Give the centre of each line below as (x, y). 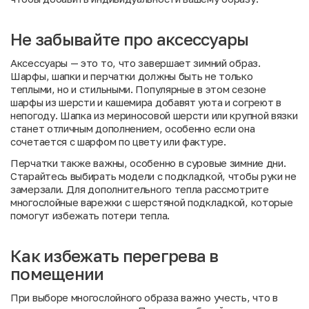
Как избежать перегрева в (114, 256)
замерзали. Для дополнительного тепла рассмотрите (140, 189)
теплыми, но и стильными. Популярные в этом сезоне (138, 89)
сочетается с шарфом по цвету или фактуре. (118, 141)
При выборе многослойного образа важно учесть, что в (144, 297)
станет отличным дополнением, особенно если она (133, 128)
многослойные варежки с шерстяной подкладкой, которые (152, 202)
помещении (57, 273)
